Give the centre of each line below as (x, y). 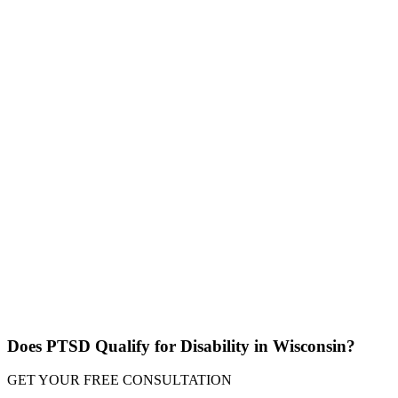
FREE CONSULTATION (158, 380)
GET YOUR (45, 380)
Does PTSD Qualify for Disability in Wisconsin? (181, 346)
